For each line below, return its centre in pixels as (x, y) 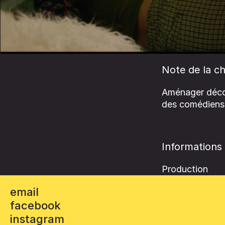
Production (185, 169)
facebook (35, 205)
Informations (192, 146)
